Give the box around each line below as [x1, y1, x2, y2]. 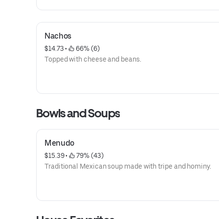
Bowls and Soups [36, 106, 120, 120]
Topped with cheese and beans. [44, 55, 141, 63]
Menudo [44, 138, 75, 148]
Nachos [44, 31, 72, 41]
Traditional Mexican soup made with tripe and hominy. [44, 162, 211, 170]
